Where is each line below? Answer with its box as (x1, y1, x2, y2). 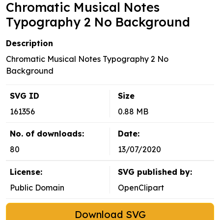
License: (10, 167, 42, 177)
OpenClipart (118, 183, 164, 193)
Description (6, 38, 53, 49)
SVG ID (10, 91, 39, 101)
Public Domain (10, 183, 64, 193)
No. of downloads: (10, 129, 84, 139)
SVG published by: (118, 167, 192, 177)
